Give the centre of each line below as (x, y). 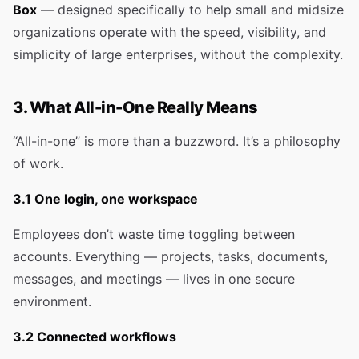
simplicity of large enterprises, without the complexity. (178, 54)
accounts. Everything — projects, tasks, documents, (170, 256)
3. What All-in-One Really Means (135, 107)
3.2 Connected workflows (95, 337)
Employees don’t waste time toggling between (154, 234)
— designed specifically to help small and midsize (190, 10)
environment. (52, 301)
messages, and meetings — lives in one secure (154, 279)
